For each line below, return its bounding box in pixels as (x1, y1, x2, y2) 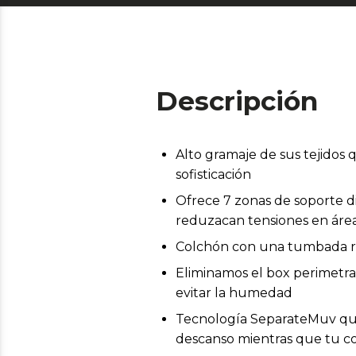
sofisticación (176, 166, 251, 182)
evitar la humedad (176, 284, 292, 300)
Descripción (156, 84, 318, 117)
